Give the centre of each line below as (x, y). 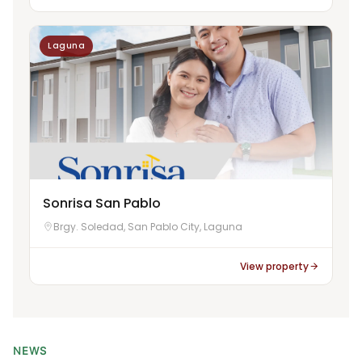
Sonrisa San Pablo (102, 203)
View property (274, 266)
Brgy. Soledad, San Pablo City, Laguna (148, 226)
